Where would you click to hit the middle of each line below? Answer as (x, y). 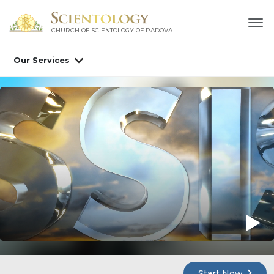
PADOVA (159, 31)
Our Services (42, 60)
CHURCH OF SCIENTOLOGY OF (97, 31)
